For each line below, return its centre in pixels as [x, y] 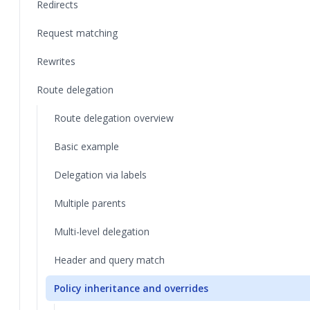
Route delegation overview [114, 118]
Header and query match [109, 260]
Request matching [77, 33]
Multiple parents [90, 203]
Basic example [86, 146]
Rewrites [56, 61]
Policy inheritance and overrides [131, 288]
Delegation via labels [100, 175]
